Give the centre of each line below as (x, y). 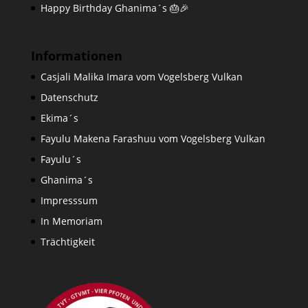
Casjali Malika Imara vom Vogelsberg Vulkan (141, 76)
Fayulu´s (60, 159)
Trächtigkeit (67, 241)
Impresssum (69, 200)
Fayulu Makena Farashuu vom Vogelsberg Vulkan (153, 138)
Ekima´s (59, 118)
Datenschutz (69, 97)
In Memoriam (71, 221)
